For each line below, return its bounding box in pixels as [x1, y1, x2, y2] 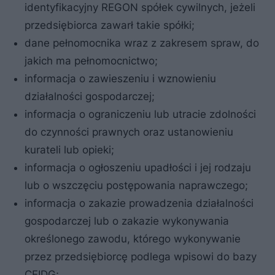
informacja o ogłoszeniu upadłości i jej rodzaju [25, 161, 251, 174]
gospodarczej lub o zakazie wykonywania [25, 214, 229, 227]
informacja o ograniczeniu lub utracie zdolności [25, 107, 256, 120]
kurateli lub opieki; [25, 143, 114, 156]
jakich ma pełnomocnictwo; [25, 54, 158, 67]
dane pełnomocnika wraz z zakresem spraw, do [25, 36, 259, 49]
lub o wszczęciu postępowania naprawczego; [25, 179, 248, 192]
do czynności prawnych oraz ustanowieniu [25, 125, 233, 138]
